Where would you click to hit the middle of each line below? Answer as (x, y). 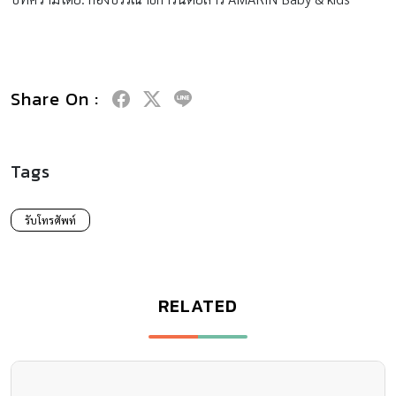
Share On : (55, 99)
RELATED (198, 305)
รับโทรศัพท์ (50, 220)
